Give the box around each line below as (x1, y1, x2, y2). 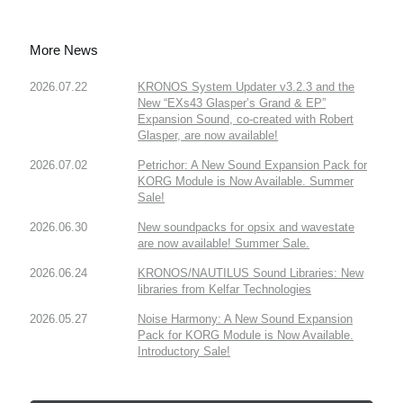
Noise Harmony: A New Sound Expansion (138, 312, 354, 327)
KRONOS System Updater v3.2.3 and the (138, 80, 355, 94)
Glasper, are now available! (138, 129, 279, 143)
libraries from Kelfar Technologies (138, 282, 312, 297)
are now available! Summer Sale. (138, 237, 310, 251)
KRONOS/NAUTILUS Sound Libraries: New (138, 266, 364, 281)
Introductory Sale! (138, 345, 231, 359)
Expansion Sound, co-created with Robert (138, 112, 354, 127)
